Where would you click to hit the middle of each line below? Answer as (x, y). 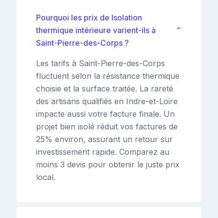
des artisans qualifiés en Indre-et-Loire (107, 101)
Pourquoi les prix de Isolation (89, 17)
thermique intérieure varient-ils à (96, 30)
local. (46, 177)
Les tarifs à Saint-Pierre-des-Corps (100, 63)
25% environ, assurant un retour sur (104, 139)
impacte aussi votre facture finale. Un (105, 114)
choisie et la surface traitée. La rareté (105, 88)
